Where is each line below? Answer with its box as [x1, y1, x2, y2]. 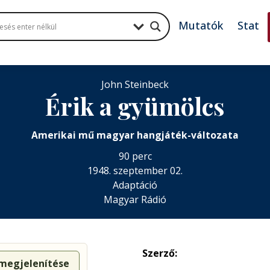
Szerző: [142, 246, 177, 260]
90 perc [118, 149, 152, 163]
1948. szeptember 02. [87, 164, 183, 177]
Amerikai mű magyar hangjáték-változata [31, 128, 239, 142]
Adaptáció [113, 178, 157, 192]
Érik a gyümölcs [45, 90, 225, 122]
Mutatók [178, 18, 224, 33]
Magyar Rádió [104, 193, 166, 206]
